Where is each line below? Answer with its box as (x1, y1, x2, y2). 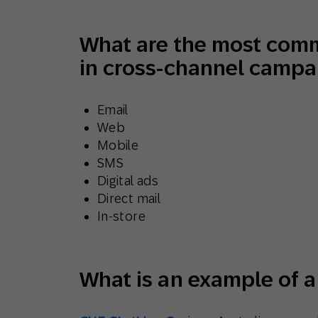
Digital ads (97, 173, 158, 188)
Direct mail (97, 191, 160, 206)
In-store (97, 209, 146, 224)
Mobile (97, 138, 139, 153)
